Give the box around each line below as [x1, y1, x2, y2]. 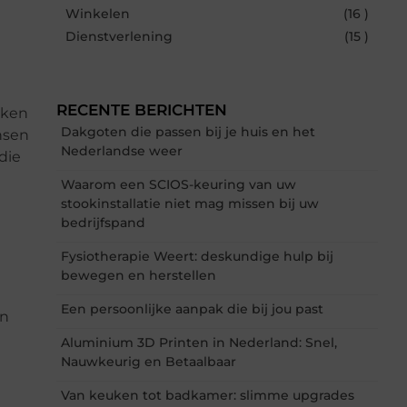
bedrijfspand [61, 213, 145, 231]
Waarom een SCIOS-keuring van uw [61, 175, 296, 193]
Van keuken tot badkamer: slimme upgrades [61, 386, 354, 403]
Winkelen [65, 5, 130, 22]
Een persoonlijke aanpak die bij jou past [61, 300, 323, 317]
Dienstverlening [65, 27, 173, 45]
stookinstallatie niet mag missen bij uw [61, 194, 319, 212]
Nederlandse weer [61, 142, 183, 159]
